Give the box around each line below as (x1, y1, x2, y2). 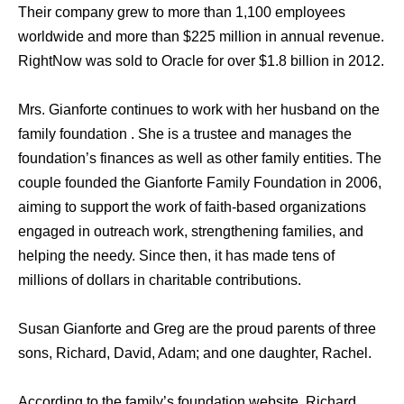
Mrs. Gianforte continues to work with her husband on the (18, 102, 380, 118)
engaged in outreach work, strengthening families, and (18, 224, 363, 240)
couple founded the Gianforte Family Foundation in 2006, (18, 175, 381, 191)
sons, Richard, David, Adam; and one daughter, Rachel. (18, 345, 372, 362)
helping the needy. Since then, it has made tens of (18, 248, 335, 264)
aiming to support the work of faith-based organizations (18, 199, 366, 216)
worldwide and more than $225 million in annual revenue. (18, 29, 384, 45)
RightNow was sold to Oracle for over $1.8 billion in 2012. (18, 53, 384, 69)
